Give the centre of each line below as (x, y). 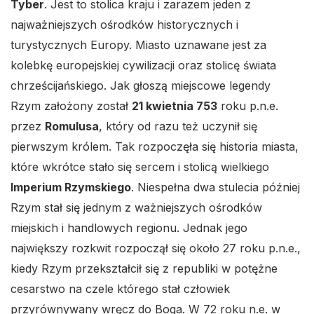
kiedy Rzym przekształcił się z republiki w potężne (144, 268)
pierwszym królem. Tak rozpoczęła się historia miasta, (155, 146)
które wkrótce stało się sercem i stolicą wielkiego (140, 167)
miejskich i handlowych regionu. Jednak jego (129, 228)
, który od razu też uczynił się (178, 126)
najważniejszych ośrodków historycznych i (124, 25)
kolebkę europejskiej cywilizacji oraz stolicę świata (143, 65)
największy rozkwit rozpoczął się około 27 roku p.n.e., (156, 248)
